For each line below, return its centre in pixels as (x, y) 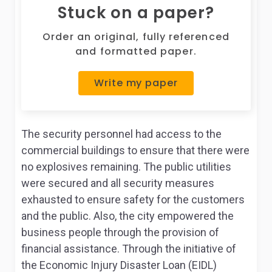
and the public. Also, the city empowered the (127, 216)
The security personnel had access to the (121, 134)
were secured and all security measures (118, 183)
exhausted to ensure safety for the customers (133, 199)
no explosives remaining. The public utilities (126, 167)
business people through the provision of (120, 232)
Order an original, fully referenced (136, 37)
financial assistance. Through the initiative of (129, 249)
